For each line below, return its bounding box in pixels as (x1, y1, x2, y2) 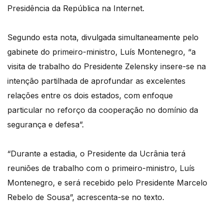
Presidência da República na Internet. (7, 3, 144, 13)
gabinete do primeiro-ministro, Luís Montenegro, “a (7, 46, 196, 57)
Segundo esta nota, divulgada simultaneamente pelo (7, 32, 199, 42)
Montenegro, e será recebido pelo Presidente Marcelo (7, 177, 207, 187)
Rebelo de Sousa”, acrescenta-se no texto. (7, 192, 164, 202)
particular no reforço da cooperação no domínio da (7, 105, 198, 115)
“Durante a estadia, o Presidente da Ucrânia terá (7, 148, 186, 158)
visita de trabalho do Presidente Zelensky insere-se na (7, 61, 206, 71)
